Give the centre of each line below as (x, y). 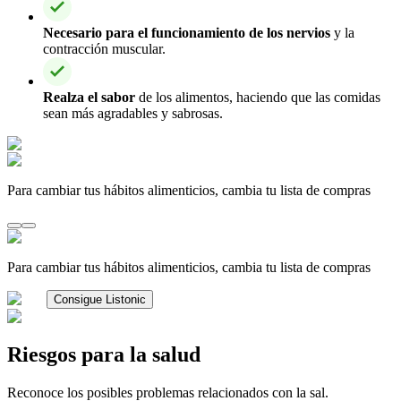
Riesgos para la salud (104, 354)
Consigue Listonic (100, 299)
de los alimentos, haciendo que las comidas (258, 97)
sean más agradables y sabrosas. (133, 113)
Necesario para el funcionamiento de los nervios (187, 32)
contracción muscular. (104, 48)
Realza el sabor (89, 97)
